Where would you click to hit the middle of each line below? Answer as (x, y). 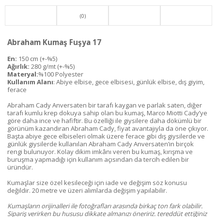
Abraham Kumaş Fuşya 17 (54, 42)
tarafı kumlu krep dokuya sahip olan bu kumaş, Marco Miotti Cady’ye (107, 113)
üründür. (20, 167)
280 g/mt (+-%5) (52, 66)
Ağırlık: (18, 66)
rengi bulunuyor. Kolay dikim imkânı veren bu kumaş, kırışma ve (100, 151)
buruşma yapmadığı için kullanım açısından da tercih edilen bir (98, 159)
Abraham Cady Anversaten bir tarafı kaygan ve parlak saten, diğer (105, 105)
